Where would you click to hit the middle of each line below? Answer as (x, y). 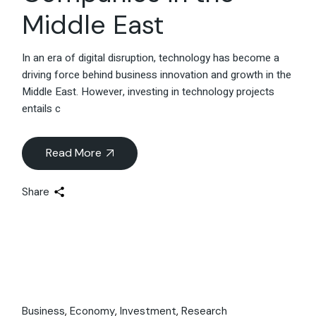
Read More (74, 153)
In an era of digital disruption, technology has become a (151, 58)
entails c (42, 109)
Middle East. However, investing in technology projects (148, 92)
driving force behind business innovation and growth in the (157, 75)
